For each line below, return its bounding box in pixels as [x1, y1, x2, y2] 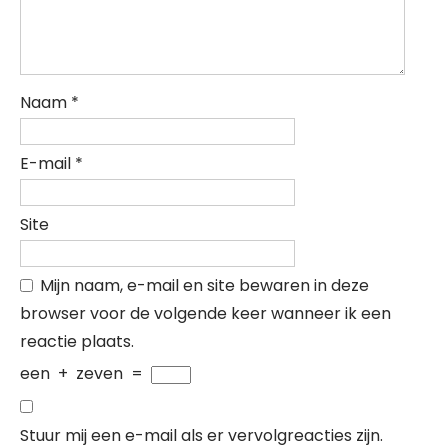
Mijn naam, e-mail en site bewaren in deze [40, 274, 369, 297]
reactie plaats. [20, 330, 134, 353]
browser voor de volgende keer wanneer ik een [20, 302, 391, 325]
